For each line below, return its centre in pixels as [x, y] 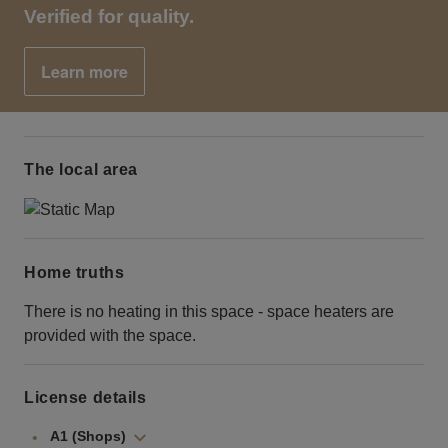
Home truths [74, 272]
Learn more [84, 72]
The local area [81, 170]
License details [85, 398]
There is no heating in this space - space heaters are [209, 311]
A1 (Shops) [88, 436]
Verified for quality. [109, 17]
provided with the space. [110, 335]
